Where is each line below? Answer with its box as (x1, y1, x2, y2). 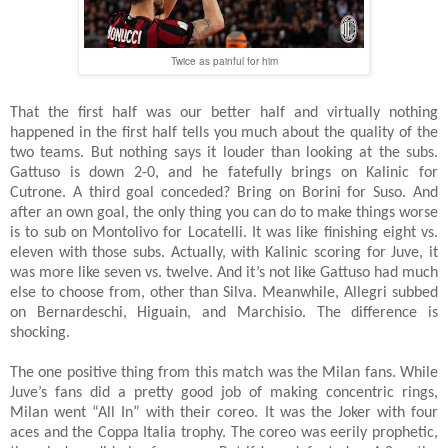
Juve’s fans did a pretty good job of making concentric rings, (10, 384, 438, 401)
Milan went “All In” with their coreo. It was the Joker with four (10, 404, 438, 421)
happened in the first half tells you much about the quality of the (10, 124, 438, 141)
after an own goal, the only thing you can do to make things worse (10, 204, 438, 221)
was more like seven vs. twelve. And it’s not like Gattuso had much (10, 264, 438, 281)
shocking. (10, 324, 70, 341)
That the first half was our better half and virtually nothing (10, 104, 438, 121)
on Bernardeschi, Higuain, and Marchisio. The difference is (10, 304, 438, 321)
